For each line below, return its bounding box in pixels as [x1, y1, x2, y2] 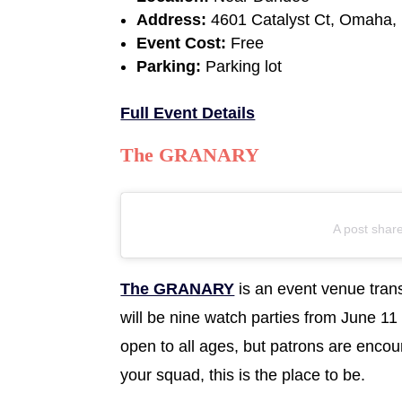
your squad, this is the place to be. [120, 365, 366, 384]
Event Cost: [136, 33, 227, 52]
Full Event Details [120, 103, 256, 122]
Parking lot [201, 57, 283, 75]
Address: [136, 10, 212, 29]
